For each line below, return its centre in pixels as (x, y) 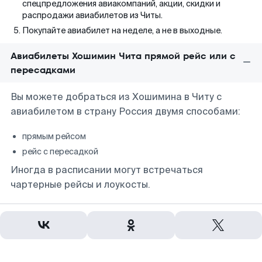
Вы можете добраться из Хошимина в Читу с (116, 97)
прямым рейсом (54, 136)
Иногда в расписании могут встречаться (107, 170)
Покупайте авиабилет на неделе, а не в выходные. (122, 30)
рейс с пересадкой (60, 151)
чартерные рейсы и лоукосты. (80, 185)
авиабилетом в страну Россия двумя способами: (125, 111)
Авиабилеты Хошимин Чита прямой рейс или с (123, 56)
